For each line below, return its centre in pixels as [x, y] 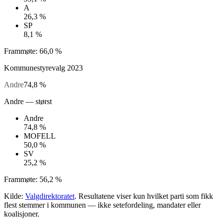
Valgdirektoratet [50, 196]
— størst [38, 102]
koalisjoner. [22, 214]
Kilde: [14, 196]
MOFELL [40, 136]
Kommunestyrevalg [35, 68]
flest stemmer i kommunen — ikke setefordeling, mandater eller [102, 205]
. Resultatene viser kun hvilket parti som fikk [144, 196]
